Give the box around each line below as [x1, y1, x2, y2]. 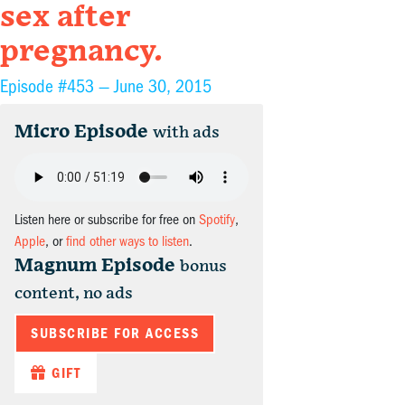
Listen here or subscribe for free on [14, 212, 199, 229]
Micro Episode [14, 121, 148, 144]
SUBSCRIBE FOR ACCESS [31, 325, 199, 343]
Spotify [199, 212, 235, 229]
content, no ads [14, 284, 133, 304]
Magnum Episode [14, 255, 175, 278]
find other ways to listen [66, 233, 189, 250]
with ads [153, 123, 220, 143]
